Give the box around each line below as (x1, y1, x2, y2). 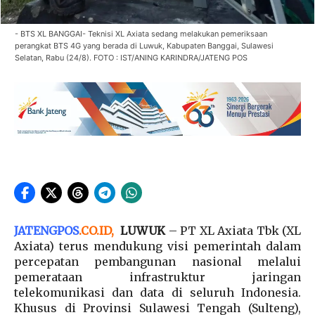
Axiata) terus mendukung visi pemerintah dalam (14, 238, 301, 253)
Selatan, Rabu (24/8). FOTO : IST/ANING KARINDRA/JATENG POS (15, 53, 247, 63)
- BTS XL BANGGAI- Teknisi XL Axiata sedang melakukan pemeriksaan (15, 29, 267, 39)
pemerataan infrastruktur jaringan (14, 269, 301, 284)
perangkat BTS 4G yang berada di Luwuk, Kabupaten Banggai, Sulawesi (15, 41, 274, 51)
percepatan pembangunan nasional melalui (14, 254, 301, 269)
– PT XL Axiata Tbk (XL (168, 223, 301, 238)
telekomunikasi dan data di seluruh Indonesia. (14, 285, 301, 300)
